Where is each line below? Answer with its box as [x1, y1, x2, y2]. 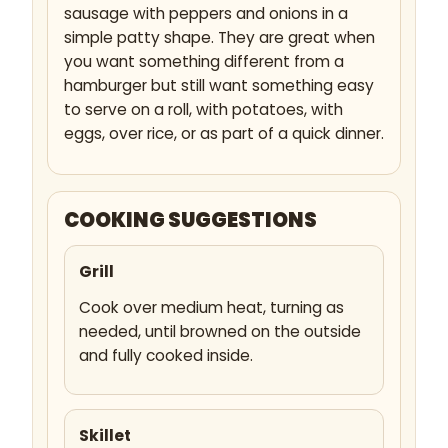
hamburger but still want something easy [63, 75, 374, 97]
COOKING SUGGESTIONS [63, 206, 317, 235]
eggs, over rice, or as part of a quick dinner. [63, 123, 384, 145]
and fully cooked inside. [78, 345, 253, 367]
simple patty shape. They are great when [63, 27, 375, 49]
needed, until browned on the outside [78, 321, 361, 343]
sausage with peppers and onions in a [63, 3, 348, 25]
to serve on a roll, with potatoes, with [63, 99, 343, 121]
